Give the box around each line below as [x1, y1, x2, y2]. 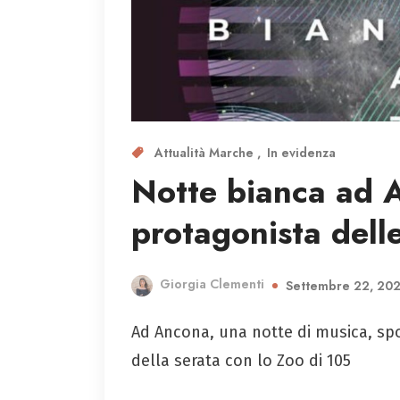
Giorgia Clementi [160, 274, 264, 293]
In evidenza [267, 143, 336, 162]
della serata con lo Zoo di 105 [131, 350, 351, 371]
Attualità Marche [154, 143, 257, 162]
